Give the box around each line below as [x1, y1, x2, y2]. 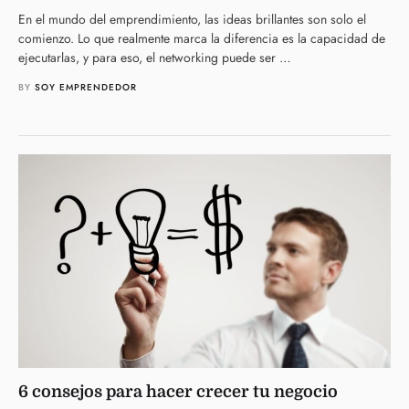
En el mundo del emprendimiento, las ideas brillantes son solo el [18, 9, 366, 28]
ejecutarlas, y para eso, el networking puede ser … [18, 47, 291, 67]
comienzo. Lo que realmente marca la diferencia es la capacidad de [18, 28, 385, 47]
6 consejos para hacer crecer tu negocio [18, 383, 338, 402]
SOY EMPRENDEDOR [35, 79, 137, 94]
